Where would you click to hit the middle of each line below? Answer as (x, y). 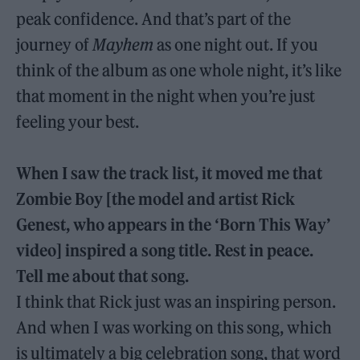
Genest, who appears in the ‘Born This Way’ (174, 224)
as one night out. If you (236, 44)
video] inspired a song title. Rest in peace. (165, 250)
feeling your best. (78, 121)
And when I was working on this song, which (174, 327)
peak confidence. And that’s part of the (154, 18)
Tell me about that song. (103, 276)
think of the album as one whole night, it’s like (179, 70)
